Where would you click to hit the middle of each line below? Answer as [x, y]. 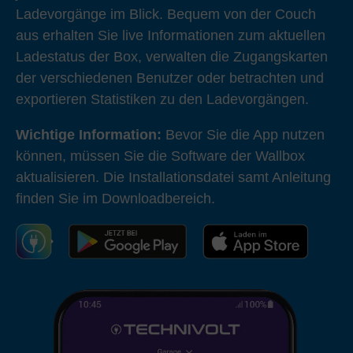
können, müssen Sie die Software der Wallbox [160, 156]
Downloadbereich [156, 198]
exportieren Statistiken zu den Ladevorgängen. [162, 99]
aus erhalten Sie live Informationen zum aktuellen [171, 35]
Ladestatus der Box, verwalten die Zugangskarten [172, 56]
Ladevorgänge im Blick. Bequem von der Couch [166, 14]
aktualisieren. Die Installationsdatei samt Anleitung [173, 177]
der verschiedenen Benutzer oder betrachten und [170, 78]
